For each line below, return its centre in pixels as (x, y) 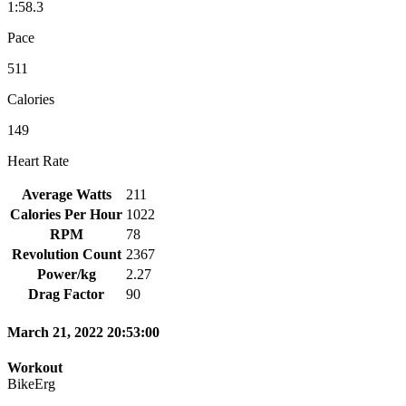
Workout (35, 368)
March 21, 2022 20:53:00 (83, 333)
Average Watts (66, 194)
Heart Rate (38, 160)
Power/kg (66, 274)
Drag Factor (66, 294)
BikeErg (31, 384)
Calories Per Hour (66, 214)
